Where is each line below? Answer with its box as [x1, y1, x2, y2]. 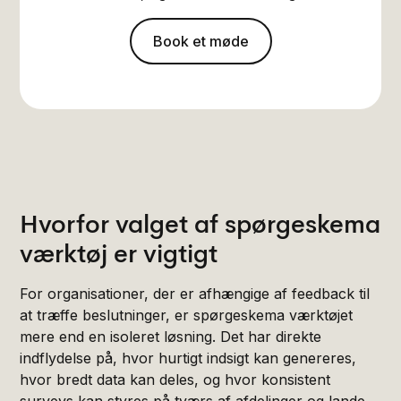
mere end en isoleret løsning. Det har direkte [20, 327, 322, 346]
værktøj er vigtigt [20, 237, 218, 269]
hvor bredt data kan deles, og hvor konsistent [20, 370, 331, 388]
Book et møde [152, 31, 249, 50]
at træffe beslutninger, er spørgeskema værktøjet [20, 305, 354, 324]
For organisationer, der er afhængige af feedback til [20, 284, 371, 303]
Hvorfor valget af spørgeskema [20, 208, 381, 240]
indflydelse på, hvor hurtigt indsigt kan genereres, [20, 348, 357, 367]
